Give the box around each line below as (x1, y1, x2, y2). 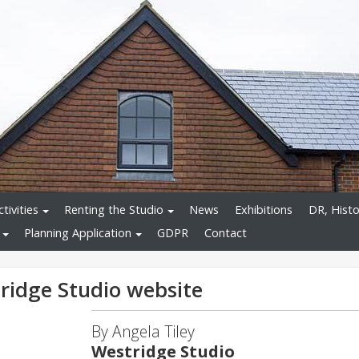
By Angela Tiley (91, 320, 195, 342)
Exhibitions (235, 202, 292, 218)
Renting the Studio (64, 202, 163, 218)
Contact (204, 225, 247, 241)
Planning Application (24, 225, 131, 241)
